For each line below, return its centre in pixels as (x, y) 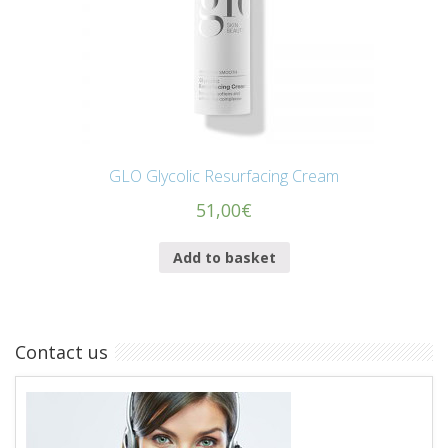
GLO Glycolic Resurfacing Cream (224, 176)
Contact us (61, 352)
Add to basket (224, 257)
